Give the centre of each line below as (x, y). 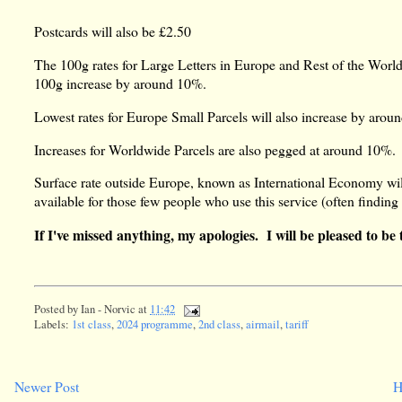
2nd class (220, 324)
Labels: (53, 324)
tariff (297, 324)
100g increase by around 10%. (121, 83)
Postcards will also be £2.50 (113, 31)
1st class (92, 324)
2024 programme (155, 324)
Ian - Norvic (109, 309)
